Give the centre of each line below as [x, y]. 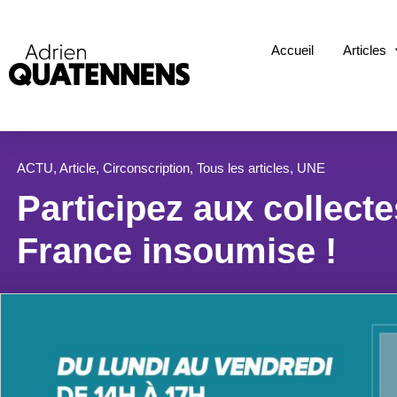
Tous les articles [243, 167]
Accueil [293, 51]
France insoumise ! [177, 250]
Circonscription [146, 167]
